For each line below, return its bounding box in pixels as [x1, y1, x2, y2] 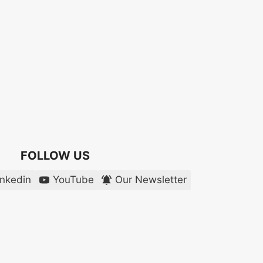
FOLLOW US [21, 148, 90, 163]
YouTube [52, 174, 94, 186]
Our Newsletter [115, 174, 187, 186]
